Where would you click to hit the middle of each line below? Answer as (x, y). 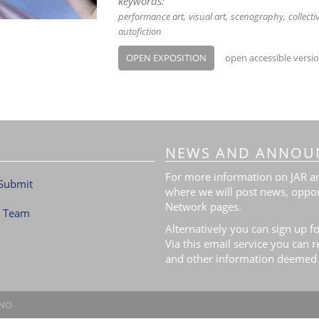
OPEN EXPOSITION (166, 58)
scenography (257, 16)
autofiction (140, 31)
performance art (151, 16)
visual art (207, 16)
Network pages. (203, 206)
